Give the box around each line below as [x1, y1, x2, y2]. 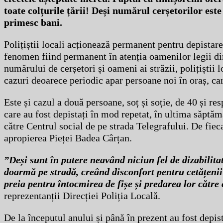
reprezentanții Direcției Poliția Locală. [4, 190, 160, 202]
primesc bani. [4, 17, 62, 28]
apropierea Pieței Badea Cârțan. [4, 132, 132, 144]
